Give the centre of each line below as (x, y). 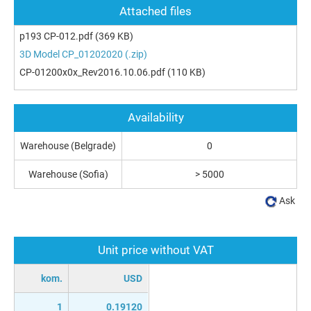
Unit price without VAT (155, 250)
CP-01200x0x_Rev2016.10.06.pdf (92, 72)
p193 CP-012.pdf (56, 36)
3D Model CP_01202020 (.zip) (83, 54)
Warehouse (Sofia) (68, 174)
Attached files (155, 11)
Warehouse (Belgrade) (68, 145)
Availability (155, 117)
